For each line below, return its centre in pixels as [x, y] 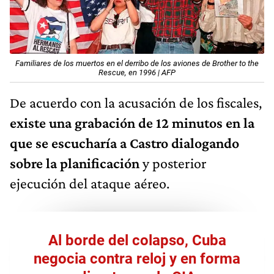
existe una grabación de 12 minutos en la [132, 122]
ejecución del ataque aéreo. [90, 183]
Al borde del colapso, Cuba [137, 240]
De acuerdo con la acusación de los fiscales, [136, 102]
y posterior [173, 163]
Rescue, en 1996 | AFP [137, 72]
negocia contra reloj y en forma [137, 258]
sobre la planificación [75, 163]
